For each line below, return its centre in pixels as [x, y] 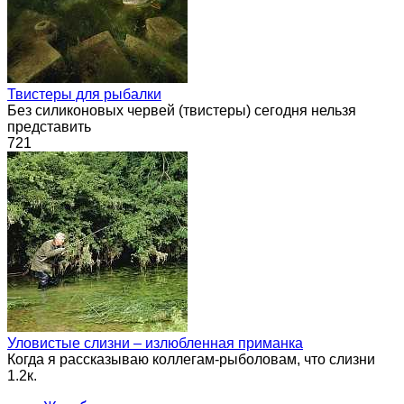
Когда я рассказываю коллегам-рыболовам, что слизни [191, 359]
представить [49, 126]
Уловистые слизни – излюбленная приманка [155, 343]
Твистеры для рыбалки [84, 94]
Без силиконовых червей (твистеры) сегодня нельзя [182, 110]
